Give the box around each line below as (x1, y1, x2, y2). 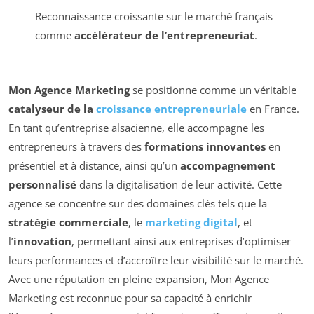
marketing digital (145, 214, 238, 229)
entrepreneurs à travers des (8, 139, 144, 153)
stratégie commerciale (8, 214, 128, 229)
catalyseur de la (8, 101, 96, 116)
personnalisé (8, 177, 76, 191)
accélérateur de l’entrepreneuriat (74, 28, 254, 43)
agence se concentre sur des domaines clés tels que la (8, 196, 267, 210)
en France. (247, 101, 299, 116)
